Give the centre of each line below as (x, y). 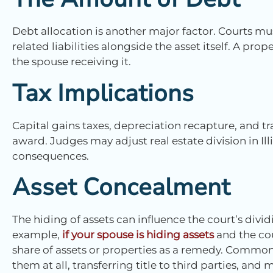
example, (37, 235)
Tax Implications (103, 93)
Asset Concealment (121, 187)
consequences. (51, 156)
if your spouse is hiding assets (138, 235)
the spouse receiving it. (72, 62)
